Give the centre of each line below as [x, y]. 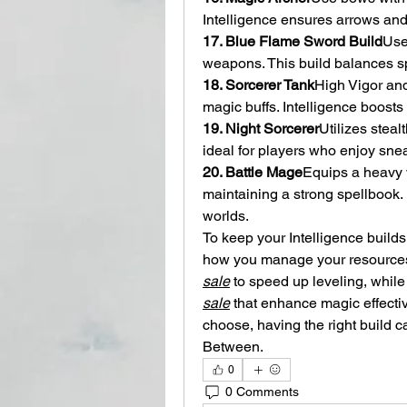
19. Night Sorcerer [261, 128]
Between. [233, 346]
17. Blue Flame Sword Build [293, 41]
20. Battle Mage [253, 172]
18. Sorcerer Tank [258, 84]
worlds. [226, 215]
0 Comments [262, 392]
